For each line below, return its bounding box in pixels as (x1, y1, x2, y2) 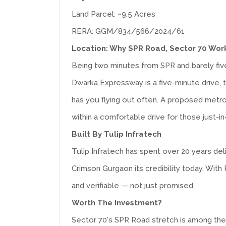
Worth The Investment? (72, 198, 162, 207)
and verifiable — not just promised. (72, 181, 195, 190)
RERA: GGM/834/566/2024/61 (72, 27, 185, 36)
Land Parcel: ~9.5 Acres (72, 10, 155, 19)
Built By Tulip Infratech (72, 130, 161, 139)
